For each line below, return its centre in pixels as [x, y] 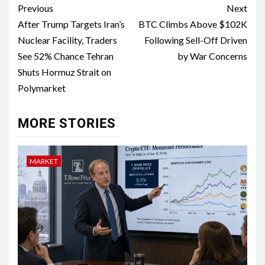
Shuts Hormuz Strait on [64, 72]
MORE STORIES [67, 124]
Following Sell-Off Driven [196, 40]
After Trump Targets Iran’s [71, 24]
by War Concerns [212, 56]
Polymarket [42, 88]
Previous [35, 8]
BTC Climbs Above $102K [193, 24]
